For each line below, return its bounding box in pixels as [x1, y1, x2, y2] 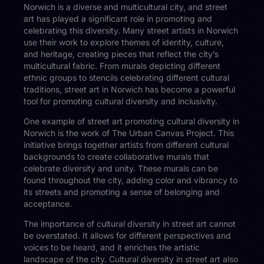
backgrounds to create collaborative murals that [24, 151, 210, 162]
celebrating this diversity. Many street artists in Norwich [24, 25, 239, 36]
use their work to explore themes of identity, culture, [24, 37, 225, 48]
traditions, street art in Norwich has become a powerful [24, 84, 236, 95]
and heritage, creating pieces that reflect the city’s [24, 49, 219, 60]
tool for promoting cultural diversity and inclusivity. [24, 96, 218, 107]
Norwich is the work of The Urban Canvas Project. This [24, 128, 235, 138]
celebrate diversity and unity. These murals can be [24, 163, 219, 174]
